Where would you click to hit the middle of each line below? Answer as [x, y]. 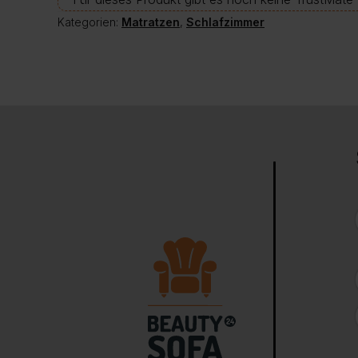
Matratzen [151, 22]
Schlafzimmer [225, 22]
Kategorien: [89, 22]
